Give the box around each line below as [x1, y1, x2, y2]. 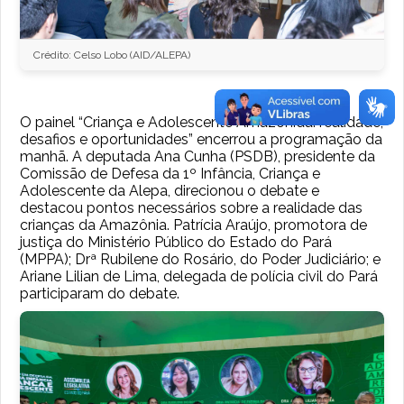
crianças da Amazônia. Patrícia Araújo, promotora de [20, 216, 368, 234]
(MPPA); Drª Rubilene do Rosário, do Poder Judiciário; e [20, 250, 381, 268]
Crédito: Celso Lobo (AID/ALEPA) [33, 48, 191, 61]
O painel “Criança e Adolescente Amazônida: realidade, [20, 113, 384, 131]
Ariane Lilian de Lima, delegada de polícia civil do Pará [20, 267, 379, 285]
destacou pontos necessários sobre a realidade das [20, 198, 363, 216]
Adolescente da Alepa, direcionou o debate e [20, 181, 320, 199]
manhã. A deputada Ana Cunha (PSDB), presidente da [20, 147, 376, 165]
